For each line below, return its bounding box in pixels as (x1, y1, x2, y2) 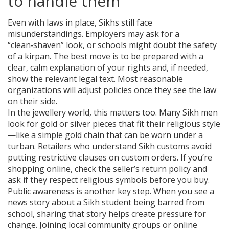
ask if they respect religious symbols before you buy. (8, 174, 210, 186)
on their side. (8, 96, 57, 107)
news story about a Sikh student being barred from (8, 197, 204, 209)
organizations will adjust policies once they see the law (8, 84, 216, 96)
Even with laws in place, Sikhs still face (8, 17, 152, 29)
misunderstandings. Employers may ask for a (8, 28, 179, 40)
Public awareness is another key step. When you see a (8, 186, 214, 197)
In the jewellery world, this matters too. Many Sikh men (8, 107, 218, 119)
